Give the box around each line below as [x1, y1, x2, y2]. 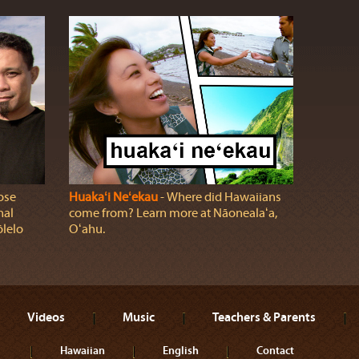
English [163, 343, 199, 357]
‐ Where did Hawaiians [157, 190, 281, 204]
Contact [256, 343, 294, 357]
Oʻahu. [68, 222, 105, 236]
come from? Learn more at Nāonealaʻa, [68, 206, 277, 220]
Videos [27, 309, 65, 325]
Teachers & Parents [212, 309, 316, 325]
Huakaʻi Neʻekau [68, 190, 158, 204]
